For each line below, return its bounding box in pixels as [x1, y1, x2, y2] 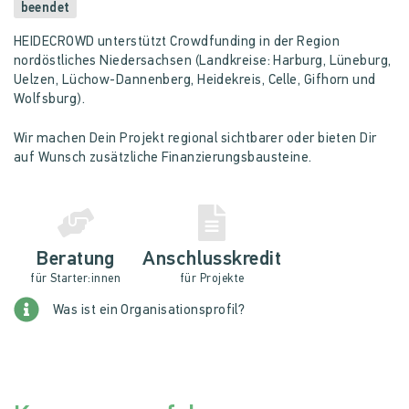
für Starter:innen [30, 272, 121, 285]
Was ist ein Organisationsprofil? [53, 304, 246, 318]
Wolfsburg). [14, 92, 85, 107]
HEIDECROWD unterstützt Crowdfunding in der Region [14, 35, 341, 49]
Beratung [36, 249, 115, 270]
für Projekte [180, 272, 245, 285]
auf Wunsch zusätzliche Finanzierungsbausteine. [14, 152, 312, 165]
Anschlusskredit [142, 249, 282, 270]
